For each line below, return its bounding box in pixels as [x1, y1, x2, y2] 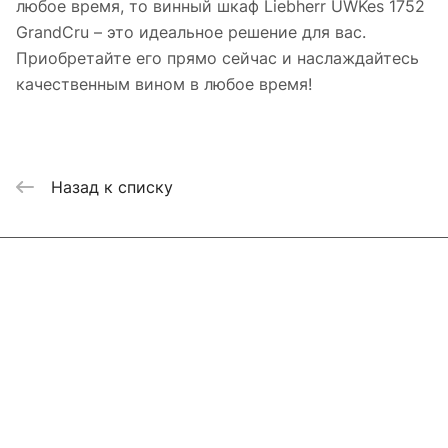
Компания [16, 298, 94, 318]
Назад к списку [51, 176, 173, 197]
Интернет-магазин [16, 262, 163, 282]
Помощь [16, 370, 84, 390]
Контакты [16, 406, 94, 426]
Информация [16, 334, 119, 354]
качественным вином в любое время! [16, 74, 312, 95]
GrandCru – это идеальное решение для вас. [16, 22, 366, 43]
